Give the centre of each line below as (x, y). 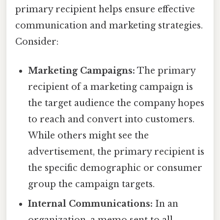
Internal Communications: (91, 204)
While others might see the (89, 135)
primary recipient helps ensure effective (105, 9)
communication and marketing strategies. (109, 25)
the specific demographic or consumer (115, 168)
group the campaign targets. (92, 184)
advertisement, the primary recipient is (116, 151)
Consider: (37, 41)
